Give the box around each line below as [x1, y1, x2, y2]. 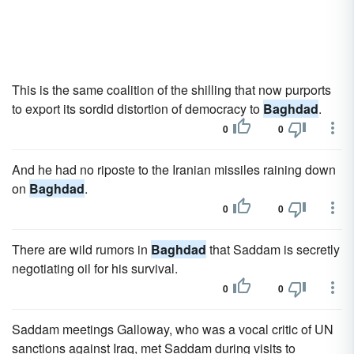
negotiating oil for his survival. [12, 259, 178, 277]
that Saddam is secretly [206, 240, 340, 258]
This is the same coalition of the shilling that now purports [12, 81, 331, 99]
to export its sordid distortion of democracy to [12, 100, 263, 118]
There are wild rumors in [12, 240, 151, 258]
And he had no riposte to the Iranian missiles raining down [12, 160, 336, 179]
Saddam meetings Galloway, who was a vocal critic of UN [12, 320, 333, 338]
